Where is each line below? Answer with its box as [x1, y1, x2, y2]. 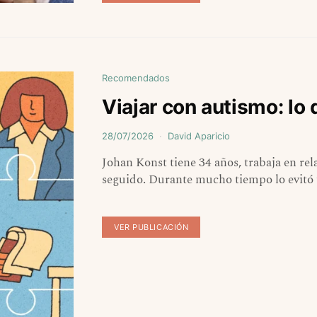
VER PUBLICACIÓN [114, 222, 189, 233]
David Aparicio [168, 130, 230, 142]
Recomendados [102, 72, 170, 84]
